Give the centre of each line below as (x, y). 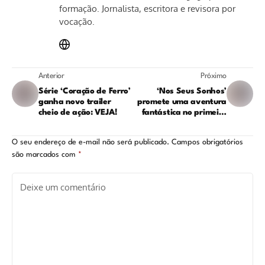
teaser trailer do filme (184, 123)
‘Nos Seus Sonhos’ (192, 91)
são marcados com (45, 154)
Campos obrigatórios (207, 142)
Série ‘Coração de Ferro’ (85, 91)
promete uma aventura (182, 101)
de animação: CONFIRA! (181, 133)
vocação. (77, 21)
